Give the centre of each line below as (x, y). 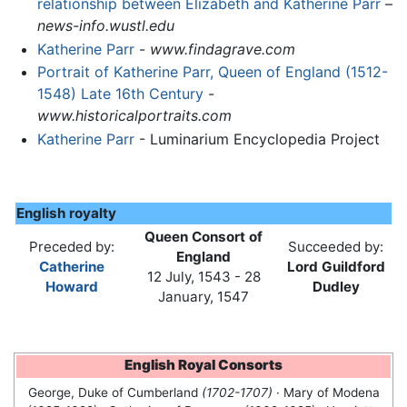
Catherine (71, 266)
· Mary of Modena (326, 393)
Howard (71, 286)
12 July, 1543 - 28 (203, 276)
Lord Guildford (336, 266)
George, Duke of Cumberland (114, 393)
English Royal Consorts (203, 365)
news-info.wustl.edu (105, 25)
